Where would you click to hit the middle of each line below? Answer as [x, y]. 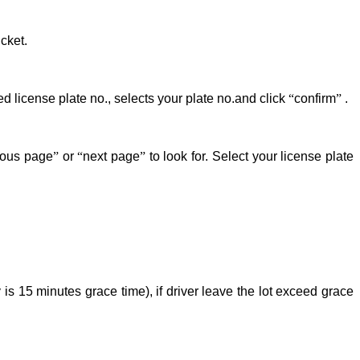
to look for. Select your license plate [250, 156]
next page [112, 156]
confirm [315, 98]
